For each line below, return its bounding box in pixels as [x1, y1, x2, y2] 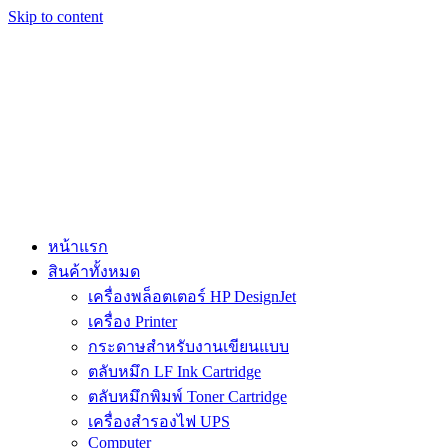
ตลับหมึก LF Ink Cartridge [88, 363, 261, 380]
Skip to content [8, 8, 103, 25]
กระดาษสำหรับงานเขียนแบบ [88, 338, 289, 355]
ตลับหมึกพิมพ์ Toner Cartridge [88, 388, 287, 405]
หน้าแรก [48, 238, 108, 255]
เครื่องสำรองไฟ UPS [88, 413, 230, 430]
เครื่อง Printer [88, 313, 177, 330]
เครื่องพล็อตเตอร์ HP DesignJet [88, 288, 296, 305]
